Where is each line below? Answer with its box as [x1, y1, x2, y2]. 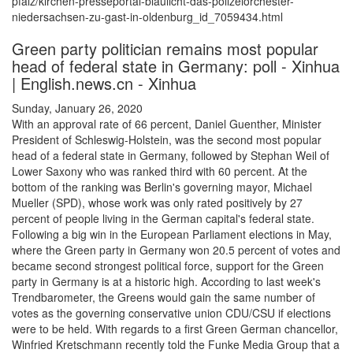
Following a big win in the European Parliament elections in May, [12, 226, 332, 243]
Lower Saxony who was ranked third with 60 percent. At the [12, 163, 307, 180]
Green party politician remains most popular [12, 37, 318, 61]
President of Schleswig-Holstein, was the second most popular [12, 132, 321, 148]
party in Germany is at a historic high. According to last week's [12, 273, 321, 290]
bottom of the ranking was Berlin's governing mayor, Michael [12, 179, 312, 195]
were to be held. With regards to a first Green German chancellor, [12, 321, 338, 337]
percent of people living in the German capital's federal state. [12, 210, 314, 227]
